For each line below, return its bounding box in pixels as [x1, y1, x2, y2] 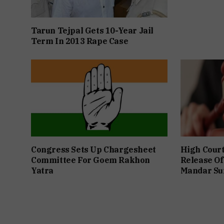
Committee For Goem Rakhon [31, 154, 150, 165]
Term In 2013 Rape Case [31, 36, 128, 46]
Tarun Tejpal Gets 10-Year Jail [31, 25, 154, 36]
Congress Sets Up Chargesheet [31, 144, 156, 154]
